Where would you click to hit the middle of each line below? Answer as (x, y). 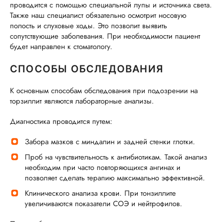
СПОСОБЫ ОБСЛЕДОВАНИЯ (87, 69)
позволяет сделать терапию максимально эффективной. (115, 178)
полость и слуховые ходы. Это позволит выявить (88, 26)
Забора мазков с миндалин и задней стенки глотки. (110, 142)
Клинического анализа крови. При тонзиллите (100, 193)
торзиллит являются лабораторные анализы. (82, 101)
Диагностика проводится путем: (61, 121)
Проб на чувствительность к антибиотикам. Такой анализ (116, 157)
